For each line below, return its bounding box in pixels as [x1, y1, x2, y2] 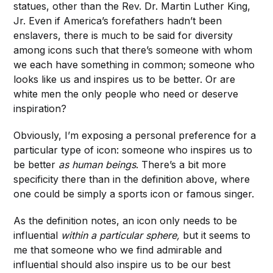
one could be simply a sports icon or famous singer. [13, 188, 255, 200]
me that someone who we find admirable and [13, 244, 222, 257]
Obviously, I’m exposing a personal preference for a [13, 129, 257, 142]
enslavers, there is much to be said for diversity [13, 29, 233, 42]
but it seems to [180, 229, 251, 242]
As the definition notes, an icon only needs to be [13, 214, 238, 227]
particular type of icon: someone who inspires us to [13, 144, 253, 157]
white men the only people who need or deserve [13, 88, 239, 101]
